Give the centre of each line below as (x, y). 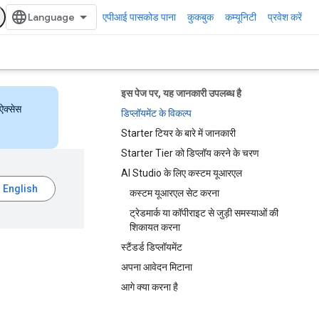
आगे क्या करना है (150, 287)
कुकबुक (200, 17)
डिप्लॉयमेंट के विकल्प (156, 113)
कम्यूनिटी (241, 17)
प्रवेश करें (285, 17)
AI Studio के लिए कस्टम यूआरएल (182, 173)
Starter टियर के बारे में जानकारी (178, 133)
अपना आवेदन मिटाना (157, 267)
